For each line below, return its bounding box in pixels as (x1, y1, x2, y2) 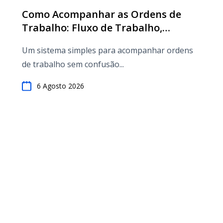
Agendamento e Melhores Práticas (22, 34, 189, 48)
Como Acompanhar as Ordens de (22, 7, 181, 21)
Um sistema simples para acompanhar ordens (22, 45, 193, 56)
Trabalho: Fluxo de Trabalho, (22, 21, 162, 34)
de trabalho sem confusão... (22, 59, 124, 70)
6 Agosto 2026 (37, 81, 84, 91)
